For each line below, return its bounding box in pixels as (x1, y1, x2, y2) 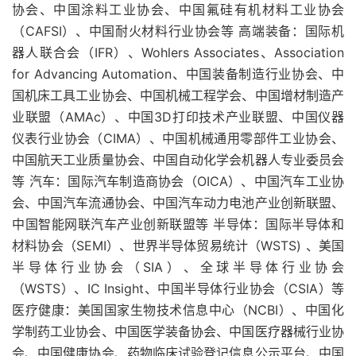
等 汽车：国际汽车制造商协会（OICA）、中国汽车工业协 (12, 173, 344, 189)
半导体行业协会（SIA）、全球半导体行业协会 (12, 259, 344, 275)
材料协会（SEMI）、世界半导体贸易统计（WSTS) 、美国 (12, 238, 344, 253)
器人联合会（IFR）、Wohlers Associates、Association (12, 44, 344, 60)
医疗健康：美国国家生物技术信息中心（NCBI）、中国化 (12, 302, 344, 318)
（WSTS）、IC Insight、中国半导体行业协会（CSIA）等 (12, 281, 344, 296)
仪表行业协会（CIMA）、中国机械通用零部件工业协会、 (12, 130, 344, 146)
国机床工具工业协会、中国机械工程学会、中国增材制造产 (12, 87, 344, 103)
